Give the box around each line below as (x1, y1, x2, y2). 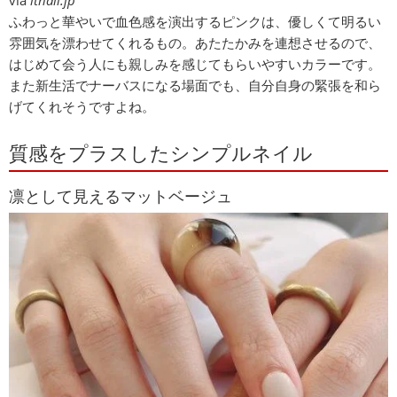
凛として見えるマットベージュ (9, 185, 232, 206)
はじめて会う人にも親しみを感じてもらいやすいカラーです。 (9, 55, 381, 73)
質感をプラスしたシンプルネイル (9, 139, 313, 166)
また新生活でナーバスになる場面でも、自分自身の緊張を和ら (9, 76, 381, 94)
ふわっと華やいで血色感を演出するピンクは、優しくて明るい (9, 12, 381, 30)
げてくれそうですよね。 (9, 97, 155, 115)
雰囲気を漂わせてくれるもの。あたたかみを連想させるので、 (9, 34, 381, 51)
